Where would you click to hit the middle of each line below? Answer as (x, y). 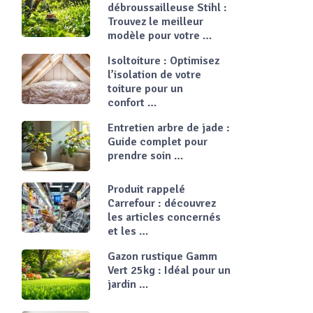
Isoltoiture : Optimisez (163, 61)
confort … (132, 103)
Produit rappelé (146, 189)
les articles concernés (164, 217)
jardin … (128, 284)
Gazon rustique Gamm (162, 256)
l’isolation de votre (154, 75)
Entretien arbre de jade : (169, 128)
